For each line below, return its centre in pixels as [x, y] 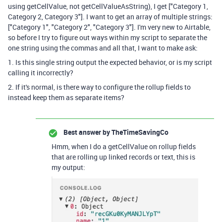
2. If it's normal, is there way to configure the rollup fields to [99, 87]
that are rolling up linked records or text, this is [123, 157]
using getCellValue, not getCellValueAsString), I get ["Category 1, [108, 6]
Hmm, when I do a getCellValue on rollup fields [124, 146]
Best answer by [87, 132]
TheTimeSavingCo [139, 132]
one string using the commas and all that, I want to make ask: [103, 48]
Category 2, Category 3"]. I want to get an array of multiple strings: [110, 17]
